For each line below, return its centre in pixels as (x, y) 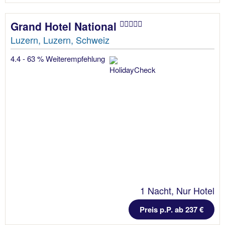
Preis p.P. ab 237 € (172, 209)
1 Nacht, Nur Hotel (177, 190)
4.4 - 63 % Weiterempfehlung (59, 58)
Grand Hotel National (65, 26)
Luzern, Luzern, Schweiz (60, 39)
